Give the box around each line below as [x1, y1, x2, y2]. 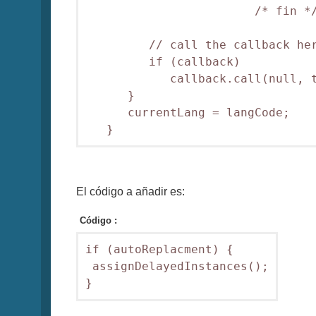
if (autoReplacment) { [85, 243, 233, 257]
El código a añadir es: [76, 186, 185, 198]
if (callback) [85, 55, 241, 69]
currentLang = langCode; [85, 106, 290, 120]
